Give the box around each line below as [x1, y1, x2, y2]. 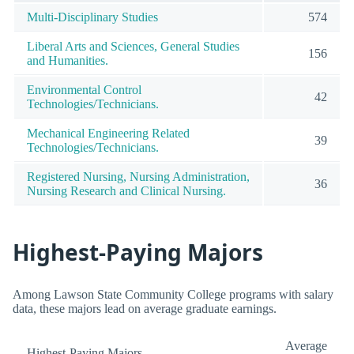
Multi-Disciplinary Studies [27, 9, 158, 24]
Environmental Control [27, 82, 141, 96]
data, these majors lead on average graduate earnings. [13, 301, 277, 315]
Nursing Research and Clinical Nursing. [27, 183, 226, 198]
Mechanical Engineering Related [27, 126, 190, 140]
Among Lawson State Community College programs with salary [13, 287, 333, 301]
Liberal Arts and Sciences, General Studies [27, 39, 239, 53]
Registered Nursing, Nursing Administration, [27, 169, 250, 183]
